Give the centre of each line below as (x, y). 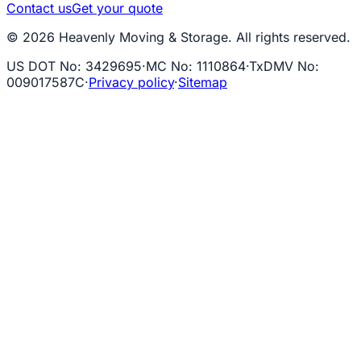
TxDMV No (282, 66)
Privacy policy (131, 82)
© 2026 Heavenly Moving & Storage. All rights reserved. (178, 37)
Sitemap (203, 82)
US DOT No (42, 66)
